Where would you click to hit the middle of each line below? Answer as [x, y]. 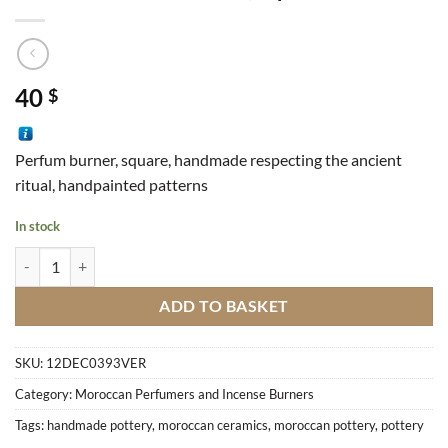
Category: [45, 393]
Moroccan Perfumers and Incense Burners [194, 393]
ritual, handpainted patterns [111, 185]
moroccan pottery [324, 424]
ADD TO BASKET [224, 305]
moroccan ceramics [213, 424]
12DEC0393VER [96, 362]
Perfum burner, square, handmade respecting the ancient [208, 160]
